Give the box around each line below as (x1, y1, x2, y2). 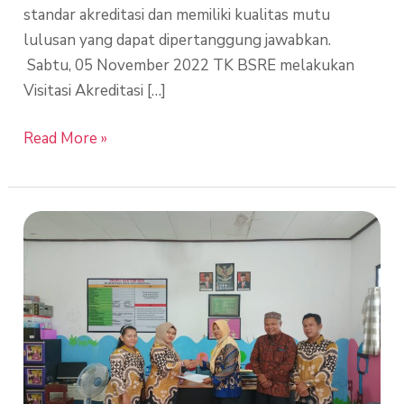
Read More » (23, 128, 108, 150)
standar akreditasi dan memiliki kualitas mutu (23, 4, 331, 25)
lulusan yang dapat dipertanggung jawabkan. (23, 29, 332, 50)
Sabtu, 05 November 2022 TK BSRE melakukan (23, 54, 355, 76)
